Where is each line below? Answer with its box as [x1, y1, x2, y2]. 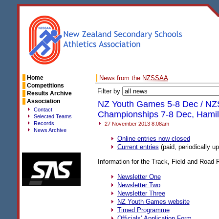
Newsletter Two [117, 181, 160, 189]
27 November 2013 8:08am [103, 121, 169, 127]
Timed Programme [117, 206, 170, 214]
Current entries [117, 143, 159, 151]
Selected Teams [34, 113, 72, 119]
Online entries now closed [117, 135, 190, 143]
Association [27, 98, 60, 105]
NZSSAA [142, 74, 168, 82]
